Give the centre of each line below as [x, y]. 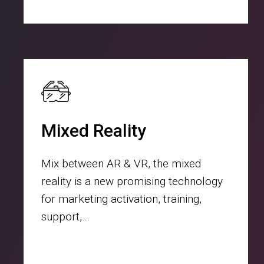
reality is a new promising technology [132, 181]
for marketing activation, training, [121, 199]
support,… [65, 216]
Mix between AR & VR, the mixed [121, 163]
